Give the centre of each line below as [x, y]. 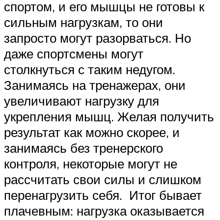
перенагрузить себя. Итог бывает [103, 195]
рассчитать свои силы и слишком [103, 179]
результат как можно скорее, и [92, 132]
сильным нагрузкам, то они [83, 22]
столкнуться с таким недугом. [90, 69]
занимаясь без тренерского [83, 148]
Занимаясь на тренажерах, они [95, 85]
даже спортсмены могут [74, 54]
